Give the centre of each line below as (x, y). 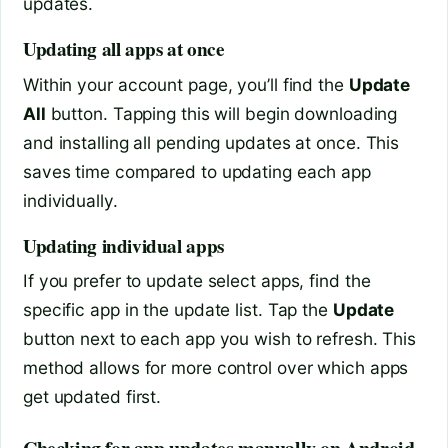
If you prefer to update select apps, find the (197, 281)
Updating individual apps (123, 245)
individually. (70, 200)
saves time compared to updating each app (197, 171)
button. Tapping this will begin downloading (221, 113)
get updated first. (92, 397)
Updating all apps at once (124, 49)
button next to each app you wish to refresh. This (220, 339)
